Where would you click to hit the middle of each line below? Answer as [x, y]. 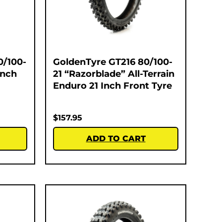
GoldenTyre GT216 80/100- [113, 62]
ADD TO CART [116, 138]
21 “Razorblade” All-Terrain [114, 74]
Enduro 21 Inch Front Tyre [112, 85]
